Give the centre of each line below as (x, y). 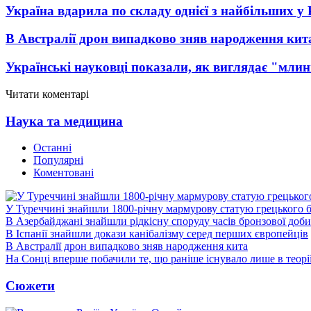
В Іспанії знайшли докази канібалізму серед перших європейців (157, 234)
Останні (52, 148)
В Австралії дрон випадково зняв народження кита (127, 246)
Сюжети (30, 285)
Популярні (58, 160)
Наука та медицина (64, 121)
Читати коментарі (47, 94)
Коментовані (64, 173)
